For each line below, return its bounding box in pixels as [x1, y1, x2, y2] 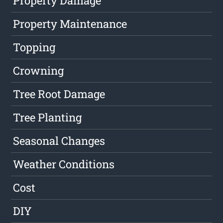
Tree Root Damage [13, 87, 106, 102]
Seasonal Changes [13, 133, 106, 148]
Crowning [13, 63, 64, 78]
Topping [13, 40, 56, 55]
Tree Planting [13, 110, 82, 125]
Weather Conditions [13, 157, 115, 172]
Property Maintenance [13, 16, 127, 31]
